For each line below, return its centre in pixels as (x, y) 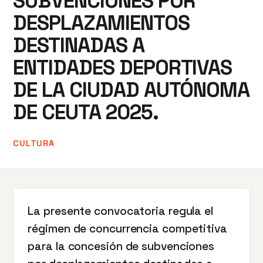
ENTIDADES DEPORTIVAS (123, 67)
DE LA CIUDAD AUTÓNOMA (131, 90)
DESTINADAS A (79, 45)
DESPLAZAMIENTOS (101, 23)
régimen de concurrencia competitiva (127, 229)
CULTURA (34, 143)
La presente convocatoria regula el (120, 211)
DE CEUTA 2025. (86, 112)
